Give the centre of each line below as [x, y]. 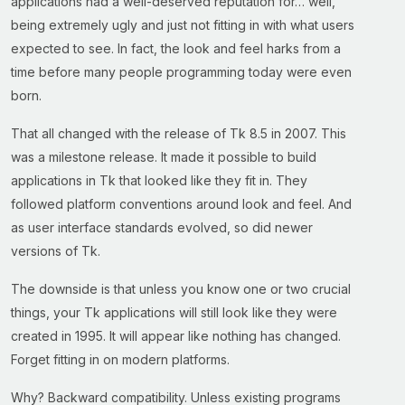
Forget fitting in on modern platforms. [120, 359]
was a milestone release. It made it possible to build [164, 157]
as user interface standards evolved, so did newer [162, 227]
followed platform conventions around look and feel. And [181, 204]
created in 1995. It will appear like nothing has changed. [176, 336]
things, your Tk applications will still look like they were [174, 312]
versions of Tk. [56, 251]
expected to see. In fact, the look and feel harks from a [176, 48]
